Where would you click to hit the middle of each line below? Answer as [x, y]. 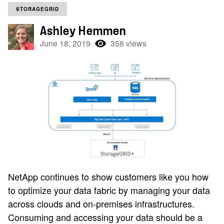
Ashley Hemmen [83, 31]
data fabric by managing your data [141, 190]
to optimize [31, 190]
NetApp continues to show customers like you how [108, 176]
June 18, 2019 [65, 43]
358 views [128, 43]
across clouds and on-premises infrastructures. [101, 203]
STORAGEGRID [37, 9]
